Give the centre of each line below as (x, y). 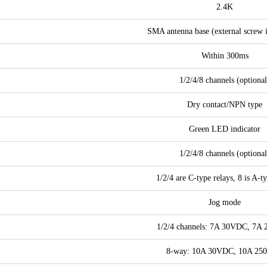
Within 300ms (225, 56)
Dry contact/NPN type (225, 105)
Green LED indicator (225, 129)
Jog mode (225, 202)
